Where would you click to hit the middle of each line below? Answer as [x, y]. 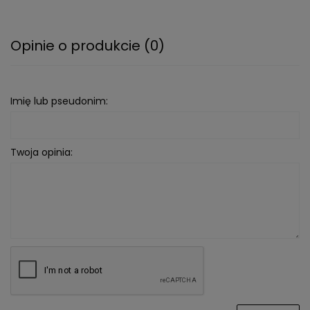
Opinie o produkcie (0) [88, 46]
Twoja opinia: [42, 152]
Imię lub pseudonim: [59, 101]
